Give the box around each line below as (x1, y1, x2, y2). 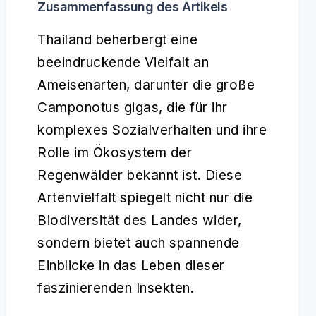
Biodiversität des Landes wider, (37, 212, 242, 229)
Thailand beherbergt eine (37, 32, 197, 48)
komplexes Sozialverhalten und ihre (37, 122, 267, 138)
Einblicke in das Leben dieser (37, 257, 225, 274)
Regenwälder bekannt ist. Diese (37, 167, 242, 183)
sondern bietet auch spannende (37, 235, 240, 251)
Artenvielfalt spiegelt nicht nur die (37, 190, 253, 206)
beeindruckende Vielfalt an (37, 54, 209, 71)
